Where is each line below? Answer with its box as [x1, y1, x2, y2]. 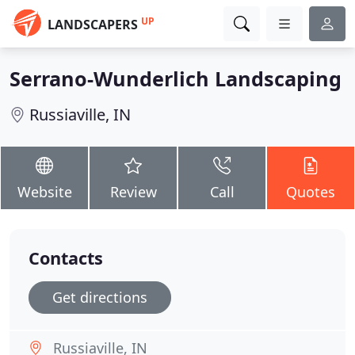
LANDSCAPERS [48, 16, 138, 33]
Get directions [52, 288, 147, 307]
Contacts [29, 246, 103, 269]
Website [17, 182, 72, 201]
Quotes [286, 182, 335, 201]
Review [109, 182, 157, 201]
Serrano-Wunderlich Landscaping [10, 65, 342, 92]
